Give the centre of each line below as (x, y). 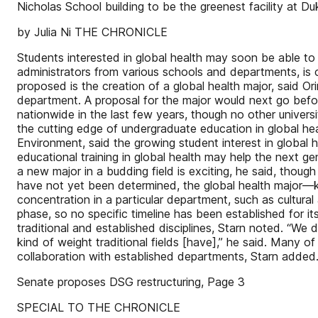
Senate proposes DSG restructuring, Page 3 (131, 282)
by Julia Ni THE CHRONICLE (92, 32)
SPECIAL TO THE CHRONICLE (99, 307)
